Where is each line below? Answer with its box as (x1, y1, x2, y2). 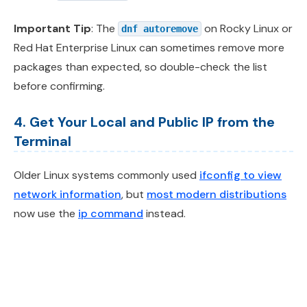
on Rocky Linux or (201, 21, 293, 36)
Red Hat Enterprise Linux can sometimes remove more (14, 40, 284, 56)
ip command (78, 206, 143, 221)
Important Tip (14, 21, 91, 36)
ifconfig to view (199, 168, 282, 183)
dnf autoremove (121, 23, 198, 35)
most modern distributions (147, 187, 286, 202)
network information (14, 187, 121, 202)
